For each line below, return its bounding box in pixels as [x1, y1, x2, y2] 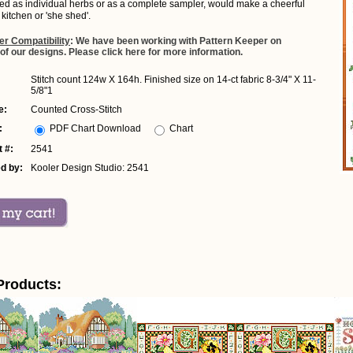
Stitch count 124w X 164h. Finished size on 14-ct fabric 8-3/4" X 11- [31, 74, 316, 85]
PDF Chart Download [50, 123, 141, 134]
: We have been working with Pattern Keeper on [70, 35, 281, 46]
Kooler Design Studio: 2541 [31, 162, 149, 173]
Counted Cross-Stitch [31, 104, 122, 115]
